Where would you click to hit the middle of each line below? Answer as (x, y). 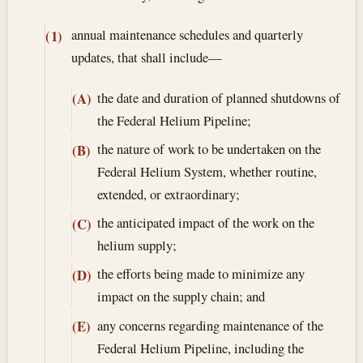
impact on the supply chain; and (181, 297)
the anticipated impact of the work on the (205, 223)
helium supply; (137, 246)
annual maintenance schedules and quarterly (187, 35)
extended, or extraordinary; (168, 194)
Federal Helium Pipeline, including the (200, 348)
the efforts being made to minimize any (201, 274)
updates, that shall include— (146, 58)
